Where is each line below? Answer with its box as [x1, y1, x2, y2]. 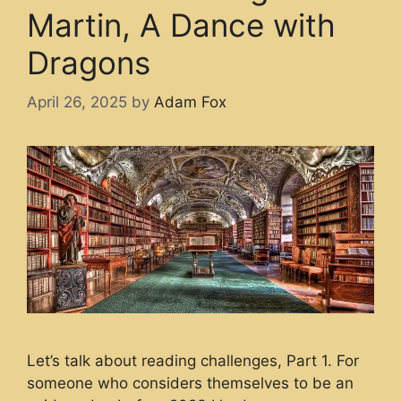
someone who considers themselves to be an [27, 374, 354, 393]
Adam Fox [154, 93, 226, 112]
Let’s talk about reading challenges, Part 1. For [27, 352, 359, 371]
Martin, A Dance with [27, 5, 336, 44]
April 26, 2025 [27, 93, 127, 112]
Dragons [27, 43, 150, 81]
